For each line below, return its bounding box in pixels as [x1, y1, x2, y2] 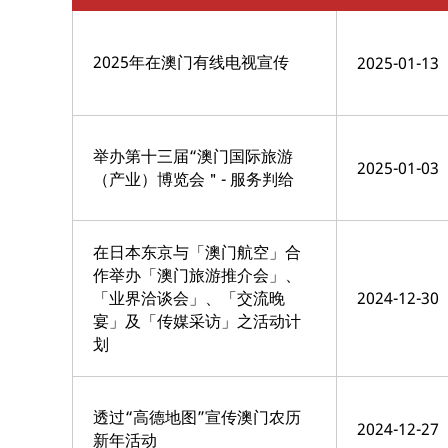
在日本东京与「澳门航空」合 [93, 240, 301, 263]
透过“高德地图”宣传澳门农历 [93, 405, 301, 428]
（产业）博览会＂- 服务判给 [93, 167, 294, 190]
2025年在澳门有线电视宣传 [93, 50, 289, 73]
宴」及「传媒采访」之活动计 [93, 309, 301, 332]
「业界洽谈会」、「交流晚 [93, 286, 285, 309]
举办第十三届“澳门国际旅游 [93, 144, 293, 167]
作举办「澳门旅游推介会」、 [93, 263, 301, 286]
